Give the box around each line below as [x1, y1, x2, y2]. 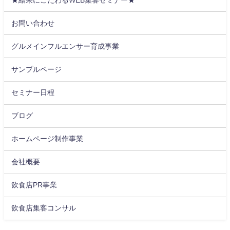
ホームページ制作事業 [11, 135, 84, 143]
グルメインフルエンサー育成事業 [11, 42, 120, 50]
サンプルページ [11, 65, 62, 73]
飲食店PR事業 [11, 181, 57, 189]
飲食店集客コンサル [11, 204, 76, 212]
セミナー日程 [11, 89, 55, 97]
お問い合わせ [11, 19, 55, 27]
